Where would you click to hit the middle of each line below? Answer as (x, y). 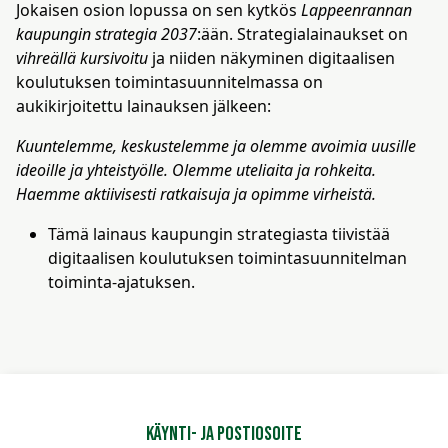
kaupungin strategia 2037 (106, 34)
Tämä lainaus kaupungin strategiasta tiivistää (219, 234)
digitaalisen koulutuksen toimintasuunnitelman (227, 258)
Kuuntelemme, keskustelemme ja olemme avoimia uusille (216, 146)
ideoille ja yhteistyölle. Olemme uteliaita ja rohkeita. (196, 170)
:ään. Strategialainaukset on (302, 34)
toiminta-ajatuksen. (121, 282)
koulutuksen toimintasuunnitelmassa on (169, 82)
